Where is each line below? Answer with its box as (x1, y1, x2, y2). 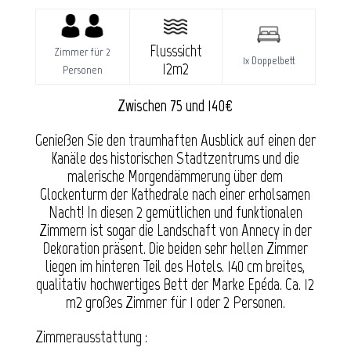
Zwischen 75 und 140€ (118, 96, 233, 116)
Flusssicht (149, 41, 202, 61)
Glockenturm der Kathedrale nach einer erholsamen (40, 184, 311, 204)
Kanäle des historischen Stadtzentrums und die (51, 148, 300, 168)
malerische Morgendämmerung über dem (67, 166, 284, 186)
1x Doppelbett (242, 54, 295, 68)
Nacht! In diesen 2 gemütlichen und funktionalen (48, 202, 302, 223)
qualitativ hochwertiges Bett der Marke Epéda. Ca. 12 (36, 274, 315, 295)
